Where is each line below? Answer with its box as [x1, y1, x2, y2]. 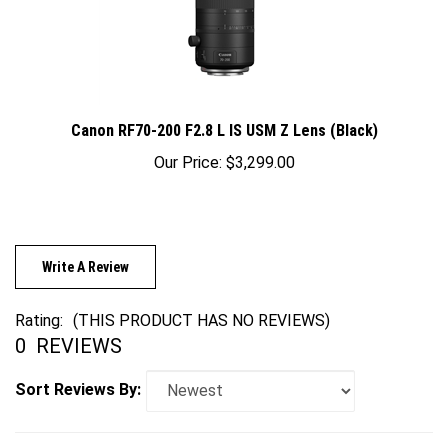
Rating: [15, 298, 63, 318]
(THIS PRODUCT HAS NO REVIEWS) [73, 298, 330, 318]
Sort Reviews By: [15, 368, 141, 387]
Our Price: [153, 141, 222, 160]
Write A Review [42, 247, 129, 263]
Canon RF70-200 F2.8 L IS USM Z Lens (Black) [70, 109, 378, 128]
